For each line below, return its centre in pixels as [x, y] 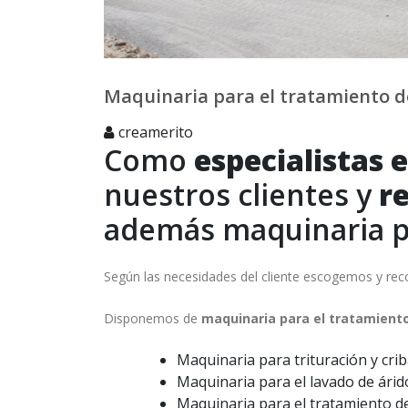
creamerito [156, 133]
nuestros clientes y [241, 195]
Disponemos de [153, 319]
